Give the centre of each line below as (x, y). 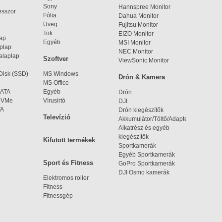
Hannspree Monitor (144, 7)
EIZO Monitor (136, 34)
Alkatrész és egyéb (144, 128)
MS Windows (61, 74)
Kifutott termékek (69, 140)
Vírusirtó (54, 101)
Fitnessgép (58, 196)
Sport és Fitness (68, 163)
